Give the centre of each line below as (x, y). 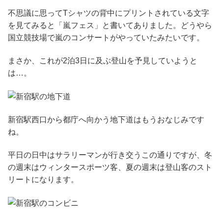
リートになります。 (43, 180)
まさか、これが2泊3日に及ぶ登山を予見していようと (103, 61)
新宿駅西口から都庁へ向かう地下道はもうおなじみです (106, 120)
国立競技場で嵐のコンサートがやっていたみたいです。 (106, 37)
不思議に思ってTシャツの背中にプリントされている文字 (109, 13)
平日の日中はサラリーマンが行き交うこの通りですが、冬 (110, 155)
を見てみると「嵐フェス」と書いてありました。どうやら (110, 25)
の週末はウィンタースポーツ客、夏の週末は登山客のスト (110, 167)
